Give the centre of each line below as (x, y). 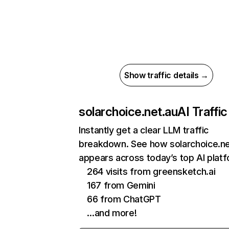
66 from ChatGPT (124, 199)
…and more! (112, 213)
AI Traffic (202, 112)
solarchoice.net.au (128, 112)
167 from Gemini (121, 185)
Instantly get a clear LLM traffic (144, 130)
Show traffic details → (166, 75)
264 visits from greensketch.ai (151, 171)
